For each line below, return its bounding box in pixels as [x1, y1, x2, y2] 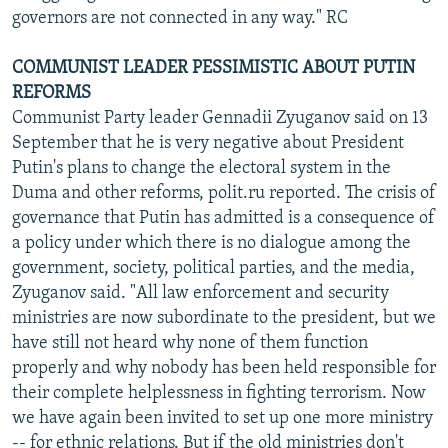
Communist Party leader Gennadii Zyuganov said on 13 [12, 108, 428, 128]
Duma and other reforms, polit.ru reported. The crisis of [12, 183, 436, 203]
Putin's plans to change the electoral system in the [12, 158, 391, 178]
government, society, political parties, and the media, [12, 258, 415, 278]
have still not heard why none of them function [12, 333, 368, 353]
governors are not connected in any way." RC [12, 8, 348, 28]
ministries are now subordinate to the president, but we [12, 308, 436, 328]
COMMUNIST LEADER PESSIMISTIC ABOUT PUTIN [12, 58, 415, 78]
